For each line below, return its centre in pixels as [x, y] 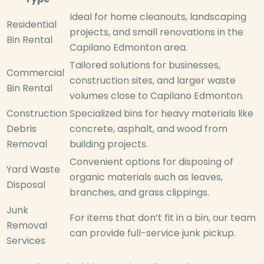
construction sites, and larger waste [153, 81]
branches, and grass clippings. [139, 193]
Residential [32, 25]
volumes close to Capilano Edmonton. [157, 96]
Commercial [35, 73]
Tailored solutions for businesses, [145, 65]
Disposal [26, 185]
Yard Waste [33, 170]
